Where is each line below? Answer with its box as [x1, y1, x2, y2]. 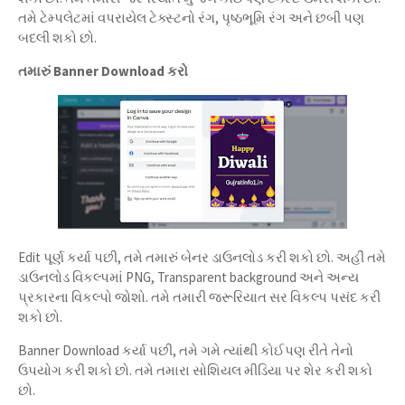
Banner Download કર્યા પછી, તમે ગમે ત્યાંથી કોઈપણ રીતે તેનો [18, 342, 353, 359]
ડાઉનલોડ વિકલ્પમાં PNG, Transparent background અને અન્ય [18, 268, 359, 286]
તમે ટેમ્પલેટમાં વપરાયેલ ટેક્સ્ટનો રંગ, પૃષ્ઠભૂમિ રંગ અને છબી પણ [18, 9, 364, 26]
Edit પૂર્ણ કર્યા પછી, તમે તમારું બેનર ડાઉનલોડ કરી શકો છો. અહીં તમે [18, 249, 386, 266]
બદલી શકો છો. [18, 29, 97, 46]
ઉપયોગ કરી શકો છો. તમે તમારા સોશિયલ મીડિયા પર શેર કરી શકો [18, 362, 372, 379]
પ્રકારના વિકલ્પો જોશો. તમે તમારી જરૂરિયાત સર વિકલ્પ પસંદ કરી [18, 288, 381, 306]
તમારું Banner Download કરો [18, 62, 188, 80]
